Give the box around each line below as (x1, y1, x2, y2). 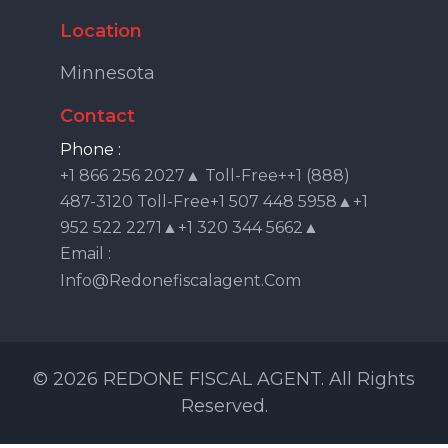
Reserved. (180, 394, 268, 417)
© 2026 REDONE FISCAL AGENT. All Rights (33, 367, 415, 390)
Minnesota (60, 61, 155, 84)
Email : (60, 243, 111, 263)
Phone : (60, 139, 121, 159)
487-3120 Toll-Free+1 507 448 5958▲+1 (60, 191, 368, 211)
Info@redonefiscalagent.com (60, 270, 301, 290)
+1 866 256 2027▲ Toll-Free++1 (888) (60, 165, 350, 185)
